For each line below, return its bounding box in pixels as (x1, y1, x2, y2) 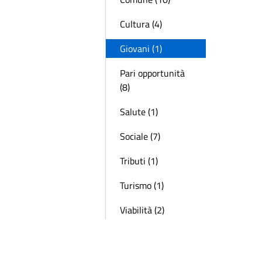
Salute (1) (120, 105, 158, 119)
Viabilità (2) (120, 203, 164, 217)
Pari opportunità (120, 66, 185, 80)
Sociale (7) (120, 129, 160, 143)
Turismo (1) (120, 178, 164, 192)
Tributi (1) (120, 154, 158, 168)
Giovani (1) (120, 42, 162, 56)
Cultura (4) (120, 17, 162, 31)
